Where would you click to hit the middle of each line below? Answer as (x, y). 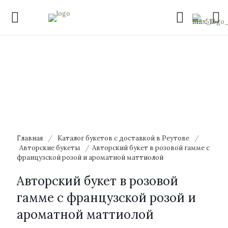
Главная (30, 138)
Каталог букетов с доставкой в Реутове (123, 138)
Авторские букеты (50, 148)
